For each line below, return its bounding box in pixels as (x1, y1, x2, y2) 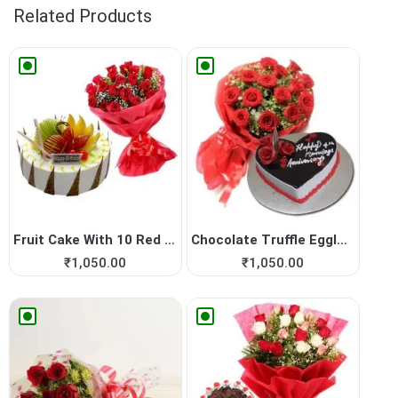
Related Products (13, 4, 152, 27)
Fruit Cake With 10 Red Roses (164, 232, 175, 249)
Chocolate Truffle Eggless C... (337, 232, 348, 249)
